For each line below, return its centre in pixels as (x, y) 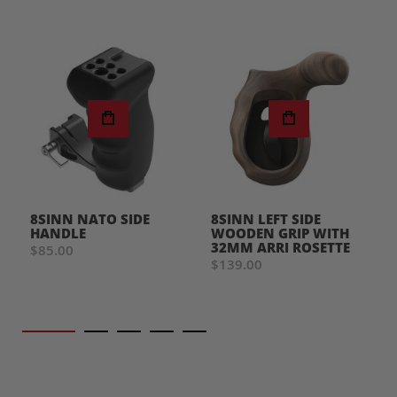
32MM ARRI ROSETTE (280, 247)
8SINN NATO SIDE (90, 219)
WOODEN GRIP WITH (280, 233)
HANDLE (58, 233)
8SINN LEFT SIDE (266, 219)
